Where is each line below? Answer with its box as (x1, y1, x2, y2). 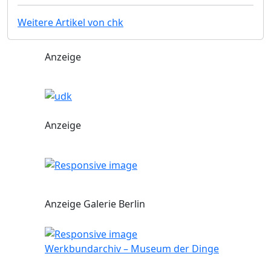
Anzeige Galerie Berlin (45, 197, 145, 211)
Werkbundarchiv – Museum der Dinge (45, 241, 219, 255)
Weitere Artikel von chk (18, 15, 123, 29)
